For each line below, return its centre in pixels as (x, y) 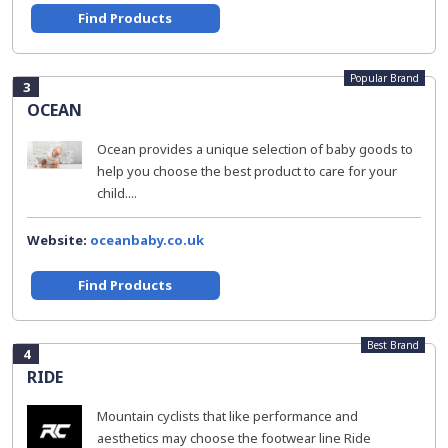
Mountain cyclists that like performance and (227, 416)
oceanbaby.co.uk (147, 240)
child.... (117, 193)
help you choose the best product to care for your (247, 171)
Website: (58, 240)
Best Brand (393, 345)
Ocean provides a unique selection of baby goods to (255, 149)
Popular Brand (384, 78)
